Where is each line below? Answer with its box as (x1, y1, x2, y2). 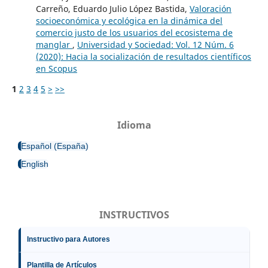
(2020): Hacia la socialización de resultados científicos (35, 51, 251, 63)
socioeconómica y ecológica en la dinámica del (35, 15, 223, 27)
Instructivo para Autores (27, 235, 110, 244)
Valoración (189, 3, 232, 15)
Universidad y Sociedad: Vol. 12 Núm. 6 (77, 39, 234, 51)
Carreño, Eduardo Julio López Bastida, (35, 3, 190, 15)
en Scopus (35, 63, 77, 75)
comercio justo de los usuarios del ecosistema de (35, 27, 233, 39)
